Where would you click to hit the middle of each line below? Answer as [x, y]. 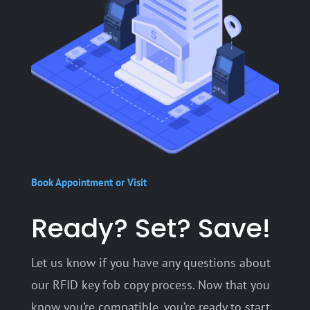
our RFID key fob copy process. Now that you [150, 285]
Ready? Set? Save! [151, 228]
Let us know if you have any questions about [151, 263]
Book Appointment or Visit [89, 182]
